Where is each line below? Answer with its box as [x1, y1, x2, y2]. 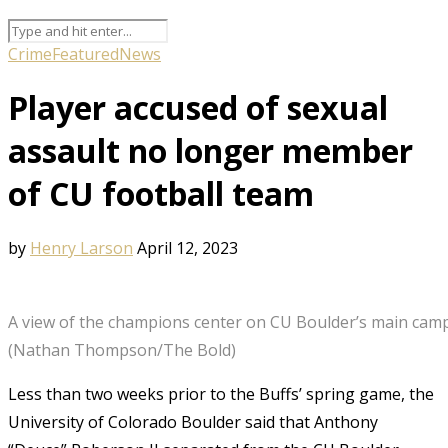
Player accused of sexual [8, 86, 388, 130]
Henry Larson [30, 236, 133, 259]
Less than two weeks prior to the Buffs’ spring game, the [8, 382, 434, 405]
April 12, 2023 [137, 236, 238, 259]
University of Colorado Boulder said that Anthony [8, 410, 378, 433]
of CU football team [8, 172, 314, 216]
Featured [52, 42, 119, 65]
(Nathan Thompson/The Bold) [8, 338, 236, 361]
